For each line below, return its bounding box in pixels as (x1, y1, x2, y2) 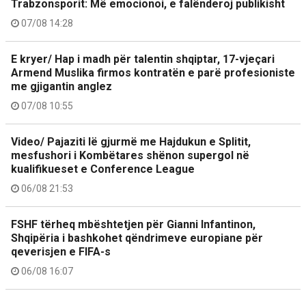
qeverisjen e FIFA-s (11, 245, 111, 258)
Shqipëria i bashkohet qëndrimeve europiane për (11, 232, 263, 245)
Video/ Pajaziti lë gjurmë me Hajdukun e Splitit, (11, 135, 251, 148)
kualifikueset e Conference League (11, 163, 195, 176)
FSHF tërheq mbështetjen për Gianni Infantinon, (11, 218, 255, 231)
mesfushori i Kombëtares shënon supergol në (11, 149, 249, 162)
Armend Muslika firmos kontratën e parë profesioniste (11, 66, 295, 79)
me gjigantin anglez (11, 80, 112, 93)
